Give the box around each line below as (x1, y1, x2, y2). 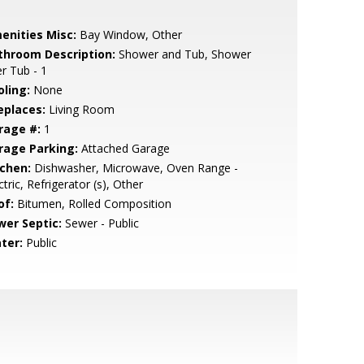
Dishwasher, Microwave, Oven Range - (30, 160, 238, 175)
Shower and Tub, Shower (115, 46, 251, 62)
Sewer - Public (61, 215, 139, 231)
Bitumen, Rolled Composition (13, 196, 171, 211)
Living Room (45, 102, 115, 117)
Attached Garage (77, 141, 170, 156)
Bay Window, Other (76, 27, 182, 42)
